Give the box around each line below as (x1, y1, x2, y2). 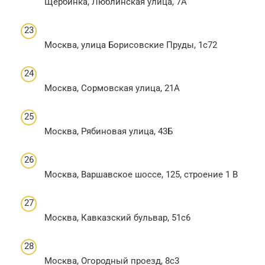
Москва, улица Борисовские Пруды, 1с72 (44, 39, 217, 50)
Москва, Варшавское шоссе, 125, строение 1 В (44, 169, 238, 180)
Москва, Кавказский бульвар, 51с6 (44, 212, 190, 223)
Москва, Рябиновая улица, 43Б (44, 125, 173, 137)
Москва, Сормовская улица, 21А (44, 82, 180, 93)
